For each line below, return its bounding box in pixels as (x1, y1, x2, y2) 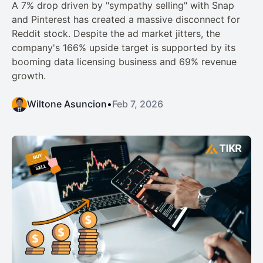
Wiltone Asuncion (27, 98, 107, 110)
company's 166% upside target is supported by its (12, 42, 235, 54)
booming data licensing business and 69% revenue (12, 56, 237, 68)
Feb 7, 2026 (112, 98, 163, 110)
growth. (12, 70, 46, 82)
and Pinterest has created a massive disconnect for (12, 14, 240, 26)
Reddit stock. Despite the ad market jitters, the (12, 28, 220, 40)
